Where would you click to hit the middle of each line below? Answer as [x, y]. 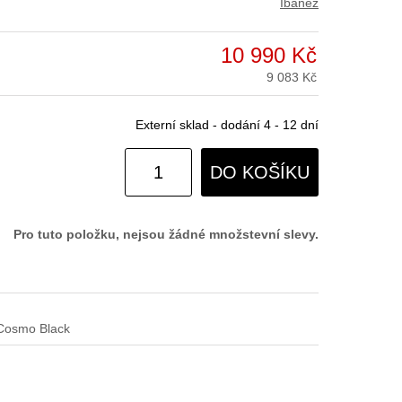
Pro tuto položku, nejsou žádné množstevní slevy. [166, 234]
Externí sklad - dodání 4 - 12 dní [227, 125]
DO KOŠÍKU [260, 172]
